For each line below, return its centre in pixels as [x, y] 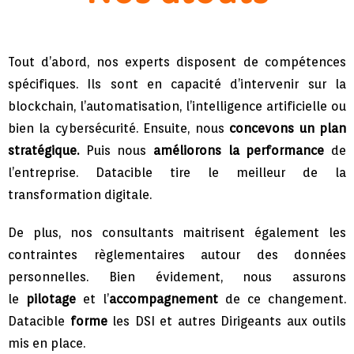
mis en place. [47, 343]
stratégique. [47, 151]
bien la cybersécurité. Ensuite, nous [119, 128]
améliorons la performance [243, 151]
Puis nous [120, 151]
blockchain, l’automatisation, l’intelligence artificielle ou [177, 106]
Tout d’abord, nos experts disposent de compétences [177, 62]
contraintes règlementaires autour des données [177, 255]
